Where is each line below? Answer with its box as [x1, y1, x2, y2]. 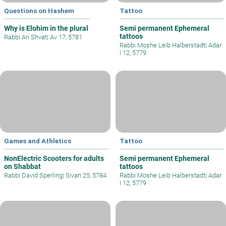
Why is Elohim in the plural [4, 24, 88, 33]
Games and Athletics [4, 137, 71, 145]
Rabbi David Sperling [4, 172, 63, 180]
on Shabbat [4, 162, 41, 171]
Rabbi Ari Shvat [4, 33, 47, 41]
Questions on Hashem [4, 7, 74, 15]
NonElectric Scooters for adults [4, 154, 104, 163]
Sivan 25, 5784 [64, 172, 106, 180]
